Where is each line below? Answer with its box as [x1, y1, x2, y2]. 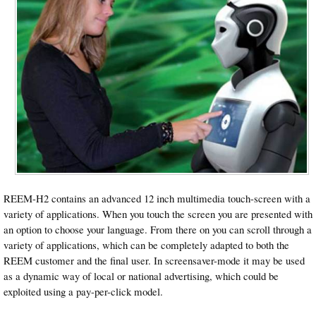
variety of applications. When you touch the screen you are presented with [4, 207, 312, 221]
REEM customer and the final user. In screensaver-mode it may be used [4, 253, 305, 268]
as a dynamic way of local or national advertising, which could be [4, 269, 279, 284]
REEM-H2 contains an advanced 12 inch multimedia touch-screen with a [4, 191, 310, 206]
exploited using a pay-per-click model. [4, 284, 163, 299]
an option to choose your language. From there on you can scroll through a [4, 222, 312, 237]
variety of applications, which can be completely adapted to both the [4, 238, 289, 253]
